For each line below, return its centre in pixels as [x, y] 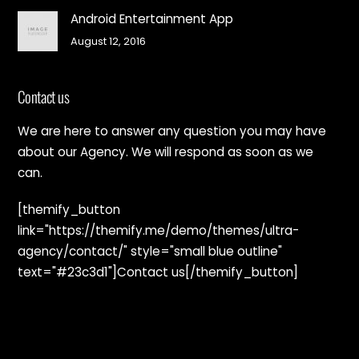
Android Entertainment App [151, 18]
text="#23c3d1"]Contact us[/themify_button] [158, 272]
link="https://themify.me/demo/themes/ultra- [159, 230]
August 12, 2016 [108, 41]
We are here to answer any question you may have [172, 131]
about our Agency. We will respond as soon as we [166, 151]
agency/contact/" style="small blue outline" [150, 251]
